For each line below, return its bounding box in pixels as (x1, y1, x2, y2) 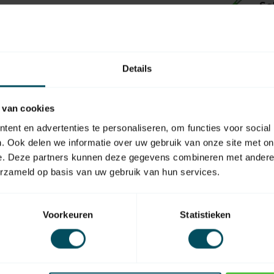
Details (122, 63, 152, 74)
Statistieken (180, 209, 231, 220)
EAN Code (158, 173, 205, 184)
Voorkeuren (43, 209, 93, 220)
